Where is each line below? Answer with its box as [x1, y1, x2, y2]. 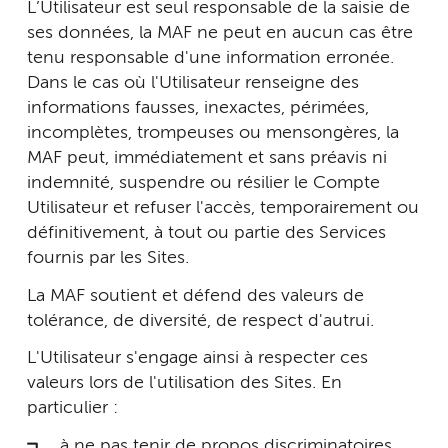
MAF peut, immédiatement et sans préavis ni [27, 149, 387, 167]
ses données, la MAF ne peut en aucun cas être [27, 24, 413, 42]
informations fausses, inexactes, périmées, [27, 99, 369, 117]
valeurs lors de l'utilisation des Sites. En [27, 374, 342, 392]
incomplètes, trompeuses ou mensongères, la [27, 124, 399, 142]
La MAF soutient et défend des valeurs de [27, 286, 364, 305]
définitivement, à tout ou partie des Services [27, 224, 386, 242]
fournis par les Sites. [27, 249, 189, 267]
